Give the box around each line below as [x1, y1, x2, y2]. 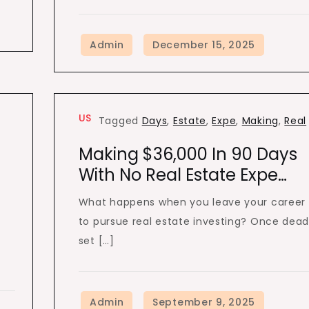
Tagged [98, 114, 142, 128]
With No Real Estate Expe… [78, 163, 287, 186]
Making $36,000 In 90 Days [78, 143, 297, 166]
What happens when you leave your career [78, 195, 306, 209]
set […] [78, 234, 114, 248]
